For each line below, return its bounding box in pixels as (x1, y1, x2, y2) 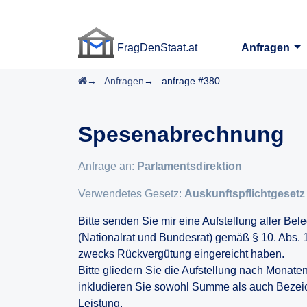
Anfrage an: (78, 160, 137, 172)
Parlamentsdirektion (137, 160, 242, 172)
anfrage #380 (162, 75, 220, 86)
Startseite (86, 75, 127, 86)
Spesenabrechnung (78, 122, 284, 147)
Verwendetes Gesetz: (78, 188, 184, 199)
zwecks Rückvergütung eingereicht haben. (78, 248, 284, 260)
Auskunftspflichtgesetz (184, 188, 305, 199)
